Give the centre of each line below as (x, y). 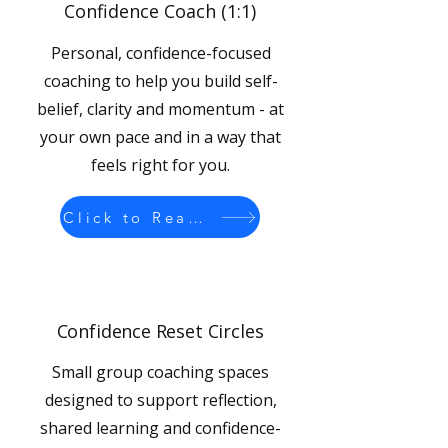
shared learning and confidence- (160, 428)
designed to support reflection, (160, 400)
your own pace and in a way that (160, 137)
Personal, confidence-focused (160, 53)
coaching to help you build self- (160, 81)
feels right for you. (160, 165)
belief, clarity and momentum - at (160, 109)
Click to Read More (195, 217)
